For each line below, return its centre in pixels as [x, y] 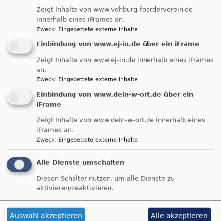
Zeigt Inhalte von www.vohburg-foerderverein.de [115, 9]
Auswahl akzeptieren [46, 215]
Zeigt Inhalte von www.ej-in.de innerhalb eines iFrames [125, 60]
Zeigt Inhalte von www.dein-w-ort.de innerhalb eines [121, 120]
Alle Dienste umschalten [80, 162]
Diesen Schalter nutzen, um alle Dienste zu [106, 178]
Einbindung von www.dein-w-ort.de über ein [115, 94]
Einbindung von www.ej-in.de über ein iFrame [118, 44]
